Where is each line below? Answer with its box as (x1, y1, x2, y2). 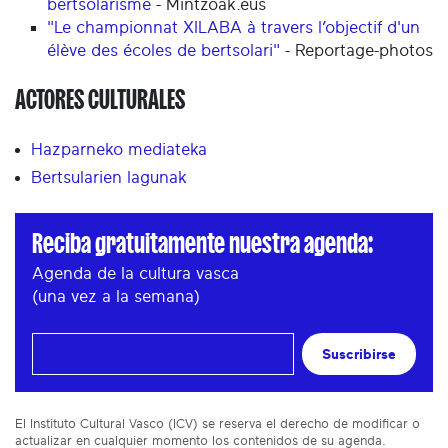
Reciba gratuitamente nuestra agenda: (32, 229, 373, 257)
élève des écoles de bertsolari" (47, 41, 280, 59)
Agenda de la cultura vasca (32, 264, 239, 282)
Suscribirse (322, 346, 396, 362)
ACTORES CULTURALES (15, 85, 185, 113)
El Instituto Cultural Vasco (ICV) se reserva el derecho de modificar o (15, 418, 420, 432)
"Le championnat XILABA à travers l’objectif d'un (47, 18, 420, 36)
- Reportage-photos (280, 41, 433, 59)
